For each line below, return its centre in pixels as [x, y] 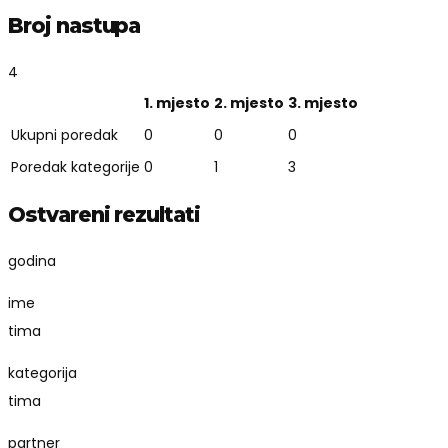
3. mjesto [323, 102]
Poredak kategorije [75, 166]
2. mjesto [249, 102]
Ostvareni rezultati [104, 215]
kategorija [42, 372]
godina [32, 260]
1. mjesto [177, 102]
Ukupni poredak [64, 134]
